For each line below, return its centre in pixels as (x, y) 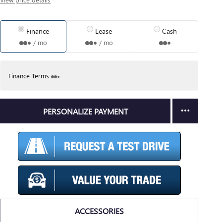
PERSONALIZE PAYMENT (85, 111)
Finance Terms (29, 76)
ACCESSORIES (99, 211)
